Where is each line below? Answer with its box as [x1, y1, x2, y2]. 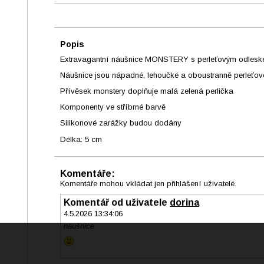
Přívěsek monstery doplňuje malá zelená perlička [60, 87, 233, 96]
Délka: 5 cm [60, 134, 102, 144]
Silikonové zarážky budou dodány [60, 118, 181, 128]
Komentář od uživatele [64, 197, 170, 207]
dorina [170, 197, 199, 207]
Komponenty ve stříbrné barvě [60, 103, 166, 112]
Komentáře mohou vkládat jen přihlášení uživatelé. [60, 179, 236, 188]
